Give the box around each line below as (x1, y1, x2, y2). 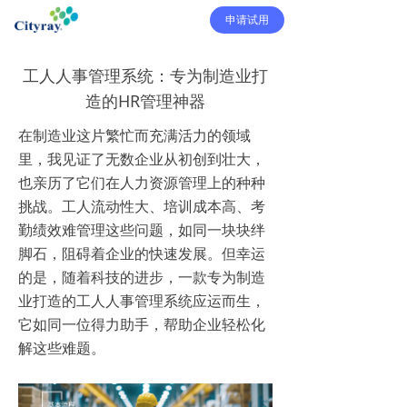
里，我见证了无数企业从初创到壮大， (18, 149, 265, 169)
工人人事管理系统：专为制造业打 (23, 65, 268, 86)
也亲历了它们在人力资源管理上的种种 (18, 173, 265, 193)
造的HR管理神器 (85, 90, 205, 112)
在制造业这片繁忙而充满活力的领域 (18, 125, 251, 145)
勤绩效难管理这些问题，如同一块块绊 (18, 220, 265, 240)
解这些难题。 (18, 338, 113, 358)
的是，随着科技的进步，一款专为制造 (18, 267, 265, 287)
